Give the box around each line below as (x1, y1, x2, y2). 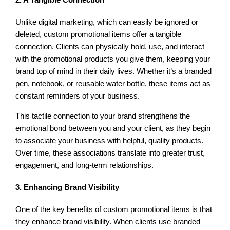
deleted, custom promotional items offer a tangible (15, 30, 182, 39)
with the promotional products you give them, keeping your (15, 55, 210, 64)
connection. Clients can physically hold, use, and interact (15, 43, 205, 51)
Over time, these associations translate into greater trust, (15, 148, 205, 157)
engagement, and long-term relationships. (15, 161, 154, 169)
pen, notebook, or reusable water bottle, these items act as (15, 80, 211, 88)
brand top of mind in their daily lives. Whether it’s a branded (15, 67, 212, 76)
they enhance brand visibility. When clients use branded (15, 218, 201, 226)
